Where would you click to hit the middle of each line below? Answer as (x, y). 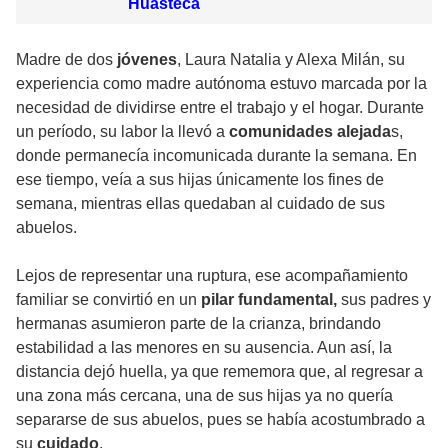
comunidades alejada (310, 131)
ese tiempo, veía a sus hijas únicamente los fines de (200, 179)
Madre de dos (66, 59)
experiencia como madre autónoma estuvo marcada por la (221, 83)
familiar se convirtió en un (108, 299)
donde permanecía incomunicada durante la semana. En (216, 155)
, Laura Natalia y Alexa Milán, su (291, 59)
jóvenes (147, 59)
